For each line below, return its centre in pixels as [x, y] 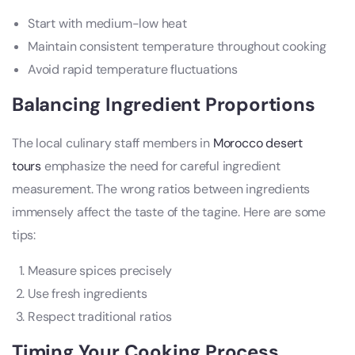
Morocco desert [258, 143]
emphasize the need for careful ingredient [161, 166]
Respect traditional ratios [100, 317]
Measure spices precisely [100, 271]
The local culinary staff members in [113, 143]
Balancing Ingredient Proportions [164, 105]
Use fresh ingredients [88, 294]
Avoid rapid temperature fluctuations [133, 70]
